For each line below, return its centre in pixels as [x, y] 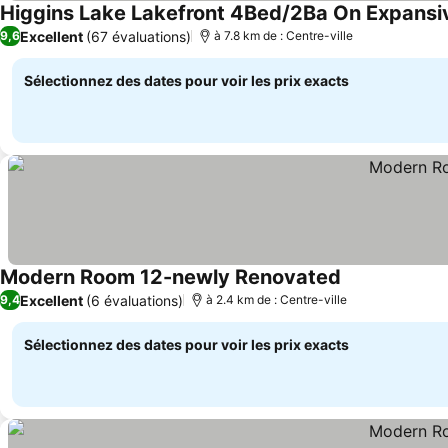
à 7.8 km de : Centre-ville [283, 35]
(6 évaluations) [134, 300]
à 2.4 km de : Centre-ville [276, 299]
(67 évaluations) [138, 36]
